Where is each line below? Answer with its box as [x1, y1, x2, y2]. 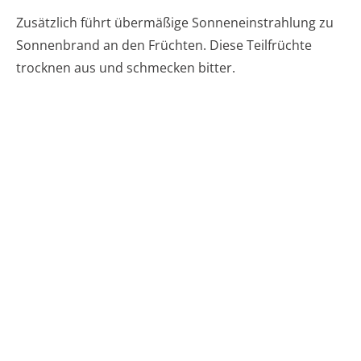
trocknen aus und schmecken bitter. [16, 58, 235, 77]
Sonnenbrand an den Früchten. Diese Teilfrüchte [16, 35, 312, 54]
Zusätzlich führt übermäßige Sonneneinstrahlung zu [16, 13, 334, 31]
